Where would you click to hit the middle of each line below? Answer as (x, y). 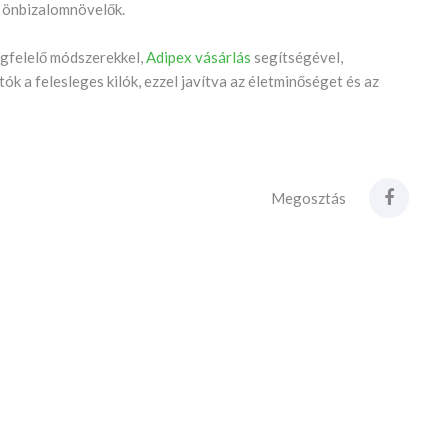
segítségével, (297, 57)
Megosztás (309, 198)
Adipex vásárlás (199, 57)
